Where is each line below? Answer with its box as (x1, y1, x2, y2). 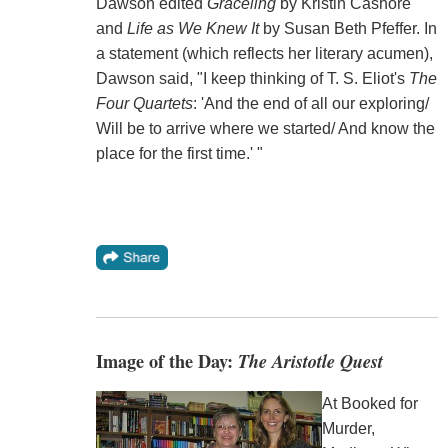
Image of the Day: (95, 348, 238, 375)
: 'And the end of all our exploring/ (192, 95, 429, 113)
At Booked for (321, 394, 418, 412)
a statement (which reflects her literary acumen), (95, 45, 433, 63)
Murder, (321, 419, 375, 437)
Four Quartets (95, 95, 193, 113)
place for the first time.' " (95, 145, 263, 163)
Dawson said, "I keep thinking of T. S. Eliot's (95, 70, 409, 88)
